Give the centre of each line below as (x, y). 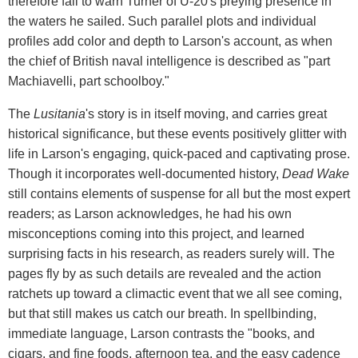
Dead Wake (316, 173)
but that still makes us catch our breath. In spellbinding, (162, 313)
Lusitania (60, 113)
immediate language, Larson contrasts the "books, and (161, 333)
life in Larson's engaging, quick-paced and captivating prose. (179, 153)
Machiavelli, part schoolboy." (89, 81)
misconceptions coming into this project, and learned (156, 233)
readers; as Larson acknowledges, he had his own (150, 213)
